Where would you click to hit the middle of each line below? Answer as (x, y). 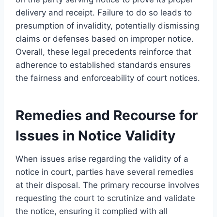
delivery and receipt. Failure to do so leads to (104, 12)
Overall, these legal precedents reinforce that (103, 52)
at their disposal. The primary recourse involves (108, 185)
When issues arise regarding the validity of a (102, 159)
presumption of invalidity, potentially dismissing (107, 25)
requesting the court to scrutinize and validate (105, 198)
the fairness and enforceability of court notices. (108, 78)
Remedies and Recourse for (107, 115)
